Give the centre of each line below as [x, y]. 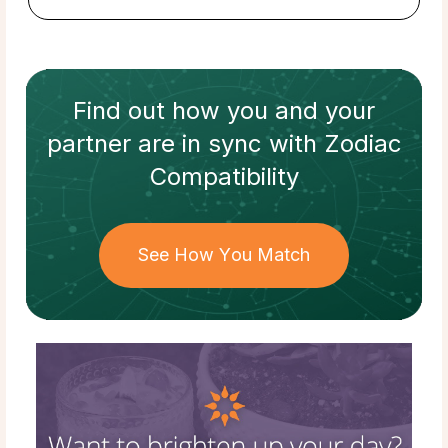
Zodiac [362, 144]
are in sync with [227, 144]
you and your [301, 111]
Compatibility [224, 177]
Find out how [150, 111]
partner [88, 144]
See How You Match [224, 255]
